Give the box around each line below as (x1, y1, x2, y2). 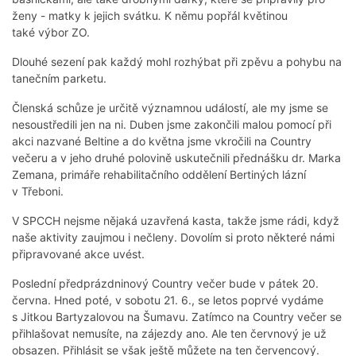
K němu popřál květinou (164, 9, 288, 23)
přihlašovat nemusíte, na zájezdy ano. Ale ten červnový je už (12, 327, 327, 341)
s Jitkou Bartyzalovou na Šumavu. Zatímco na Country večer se (12, 310, 342, 324)
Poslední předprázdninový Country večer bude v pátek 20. (12, 277, 319, 291)
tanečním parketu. (12, 72, 106, 86)
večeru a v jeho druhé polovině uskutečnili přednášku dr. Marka (12, 151, 341, 165)
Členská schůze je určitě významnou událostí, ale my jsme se (12, 101, 328, 115)
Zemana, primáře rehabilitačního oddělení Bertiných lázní (12, 168, 306, 182)
